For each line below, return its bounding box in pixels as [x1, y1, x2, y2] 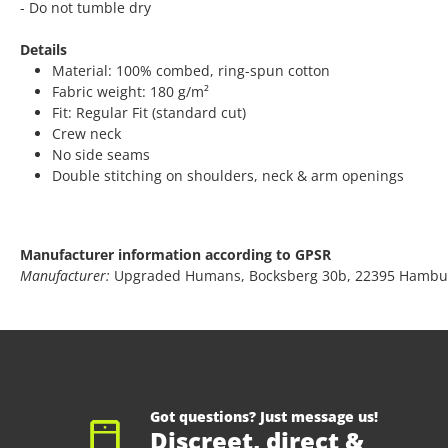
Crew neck [52, 124, 121, 144]
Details [20, 40, 67, 60]
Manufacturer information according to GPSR [20, 245, 331, 265]
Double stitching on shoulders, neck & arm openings [52, 166, 404, 186]
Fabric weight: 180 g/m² [52, 82, 209, 102]
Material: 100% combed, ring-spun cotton [52, 61, 330, 81]
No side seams [52, 145, 150, 165]
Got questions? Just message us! [150, 407, 378, 427]
